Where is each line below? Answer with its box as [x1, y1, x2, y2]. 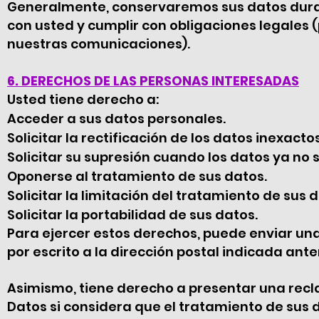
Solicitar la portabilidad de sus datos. [7, 206, 258, 224]
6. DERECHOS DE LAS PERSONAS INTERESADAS [7, 72, 299, 90]
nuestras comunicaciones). [7, 35, 190, 53]
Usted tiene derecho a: [7, 90, 159, 108]
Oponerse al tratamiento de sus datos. [7, 167, 267, 185]
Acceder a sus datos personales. [7, 110, 226, 127]
